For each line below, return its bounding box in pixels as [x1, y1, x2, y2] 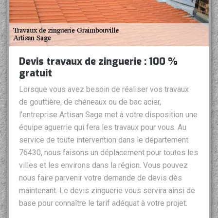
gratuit [19, 67, 52, 80]
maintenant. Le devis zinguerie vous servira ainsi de [19, 186, 195, 196]
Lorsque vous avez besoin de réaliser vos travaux [19, 85, 189, 94]
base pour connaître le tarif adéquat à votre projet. [19, 199, 187, 208]
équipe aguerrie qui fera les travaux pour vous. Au [19, 123, 186, 132]
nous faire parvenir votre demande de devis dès [19, 173, 182, 183]
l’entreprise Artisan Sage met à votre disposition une [19, 110, 198, 120]
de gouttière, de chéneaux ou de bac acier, [19, 97, 161, 107]
